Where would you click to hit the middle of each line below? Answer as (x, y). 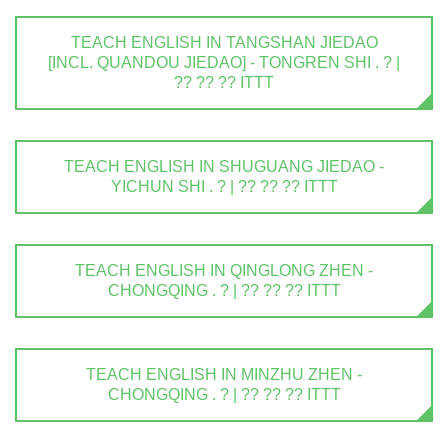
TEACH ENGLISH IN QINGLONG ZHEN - (224, 271)
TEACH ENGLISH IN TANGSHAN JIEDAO (224, 43)
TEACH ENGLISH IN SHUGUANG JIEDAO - (224, 167)
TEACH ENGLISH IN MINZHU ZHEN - (224, 375)
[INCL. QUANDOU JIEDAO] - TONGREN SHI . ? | (224, 63)
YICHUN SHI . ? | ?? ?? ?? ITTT (224, 187)
